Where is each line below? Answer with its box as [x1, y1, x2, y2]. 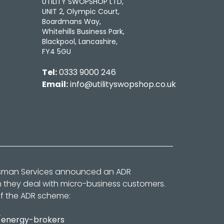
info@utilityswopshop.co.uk [69, 78, 176, 90]
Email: [41, 78, 68, 90]
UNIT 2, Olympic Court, [41, 6, 119, 17]
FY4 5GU [41, 46, 71, 57]
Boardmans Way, [41, 16, 101, 27]
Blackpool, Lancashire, [41, 36, 117, 47]
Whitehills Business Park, [41, 26, 124, 37]
